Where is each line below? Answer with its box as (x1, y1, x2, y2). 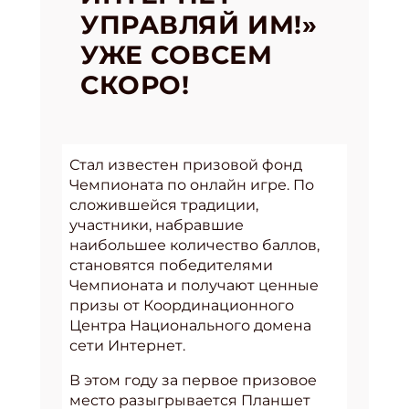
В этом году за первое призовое (69, 372, 317, 389)
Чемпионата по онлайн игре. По (69, 176, 314, 194)
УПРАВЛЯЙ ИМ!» (80, 9, 318, 40)
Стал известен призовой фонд (69, 156, 302, 173)
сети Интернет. (69, 337, 185, 354)
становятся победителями (69, 257, 273, 274)
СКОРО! (80, 69, 190, 100)
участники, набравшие (69, 216, 244, 234)
